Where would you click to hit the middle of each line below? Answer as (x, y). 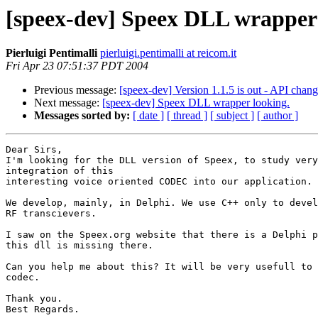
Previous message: (77, 90)
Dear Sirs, (34, 150)
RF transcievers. (51, 214)
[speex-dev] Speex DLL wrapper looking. (196, 103)
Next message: (68, 103)
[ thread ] (187, 116)
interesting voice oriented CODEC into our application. (159, 182)
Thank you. (34, 299)
